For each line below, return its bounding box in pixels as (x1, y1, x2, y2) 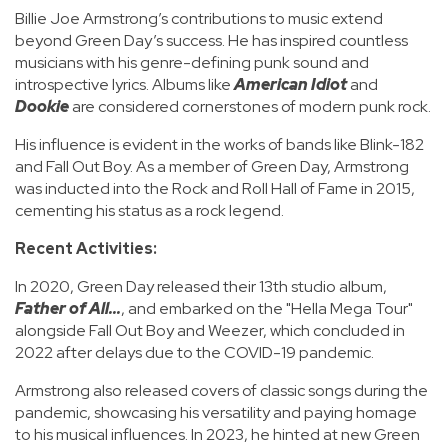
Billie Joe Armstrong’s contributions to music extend (15, 8, 383, 29)
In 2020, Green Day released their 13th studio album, (15, 276, 387, 297)
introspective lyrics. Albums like (15, 74, 234, 95)
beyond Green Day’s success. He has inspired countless (15, 30, 408, 51)
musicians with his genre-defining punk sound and (15, 52, 369, 73)
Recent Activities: (15, 238, 157, 259)
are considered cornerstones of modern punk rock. (69, 96, 431, 117)
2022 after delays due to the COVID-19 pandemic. (15, 342, 374, 363)
